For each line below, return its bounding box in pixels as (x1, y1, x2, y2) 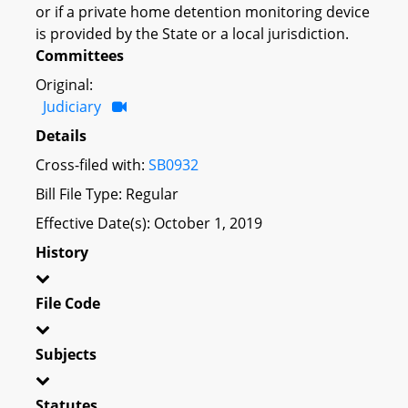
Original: (36, 74, 93, 95)
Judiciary (43, 96, 101, 117)
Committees (36, 45, 124, 66)
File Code (36, 292, 100, 313)
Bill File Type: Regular (36, 183, 178, 204)
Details (36, 125, 87, 146)
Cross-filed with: (36, 154, 148, 175)
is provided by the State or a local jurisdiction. (36, 23, 349, 44)
